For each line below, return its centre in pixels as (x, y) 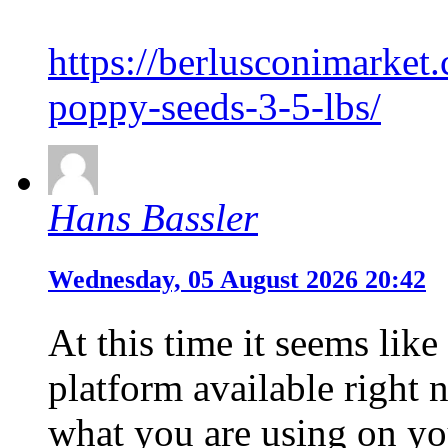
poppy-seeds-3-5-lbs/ (214, 106)
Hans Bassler (153, 217)
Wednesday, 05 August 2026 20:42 (237, 279)
